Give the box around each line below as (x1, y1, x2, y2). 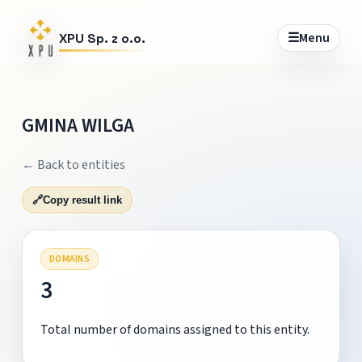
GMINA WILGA (21, 111, 134, 140)
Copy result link (42, 193, 122, 206)
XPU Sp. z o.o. (58, 29, 145, 47)
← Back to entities (21, 155, 125, 174)
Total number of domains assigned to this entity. (40, 320, 309, 339)
